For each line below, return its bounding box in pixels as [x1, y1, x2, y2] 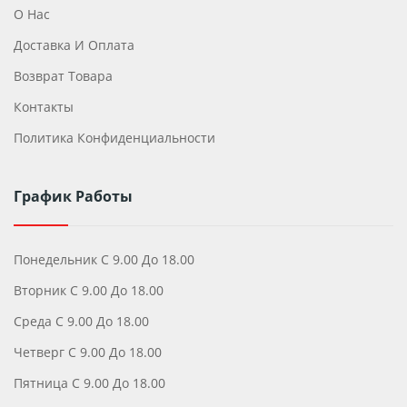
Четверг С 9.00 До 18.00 [14, 342, 162, 361]
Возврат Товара [14, 66, 113, 84]
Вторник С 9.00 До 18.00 [14, 281, 164, 299]
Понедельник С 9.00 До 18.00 [14, 250, 194, 268]
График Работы [14, 185, 133, 206]
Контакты [14, 97, 74, 115]
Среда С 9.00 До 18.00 [14, 312, 149, 330]
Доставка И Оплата [14, 35, 134, 54]
